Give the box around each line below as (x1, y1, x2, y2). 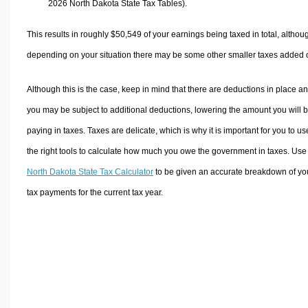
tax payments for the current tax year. (26, 187, 163, 197)
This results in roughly (26, 29, 111, 39)
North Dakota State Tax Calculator (26, 166, 153, 177)
